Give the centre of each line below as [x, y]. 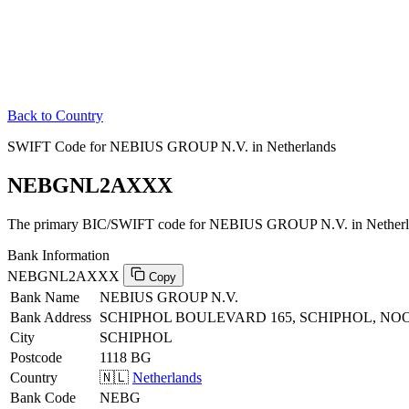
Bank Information [58, 255]
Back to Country [55, 115]
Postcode [36, 357]
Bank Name [45, 297]
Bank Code [43, 397]
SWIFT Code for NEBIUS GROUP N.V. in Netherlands [172, 147]
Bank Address [51, 317]
